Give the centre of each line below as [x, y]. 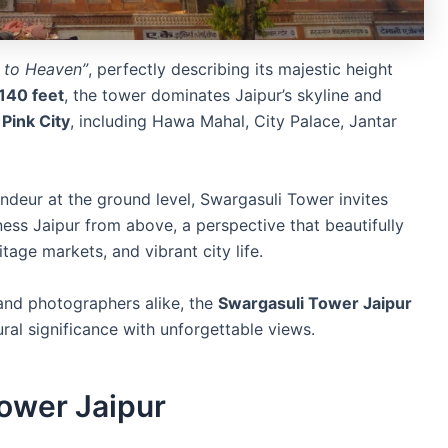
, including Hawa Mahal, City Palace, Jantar [233, 121]
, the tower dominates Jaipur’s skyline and [223, 95]
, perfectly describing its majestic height [240, 69]
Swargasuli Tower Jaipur [315, 302]
